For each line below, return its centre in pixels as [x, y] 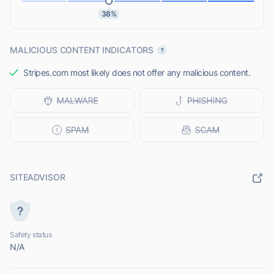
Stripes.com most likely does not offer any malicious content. [137, 73]
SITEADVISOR [38, 177]
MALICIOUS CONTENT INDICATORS [82, 50]
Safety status [31, 235]
